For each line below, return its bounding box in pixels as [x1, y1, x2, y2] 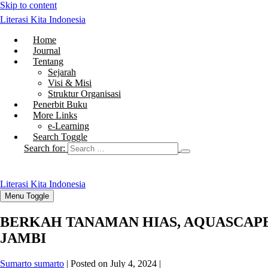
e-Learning [48, 121, 89, 131]
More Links [33, 110, 77, 120]
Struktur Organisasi [48, 89, 121, 99]
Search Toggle [33, 132, 87, 142]
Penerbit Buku [33, 99, 87, 109]
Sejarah [48, 67, 76, 77]
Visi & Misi [48, 78, 92, 88]
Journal [33, 45, 60, 56]
